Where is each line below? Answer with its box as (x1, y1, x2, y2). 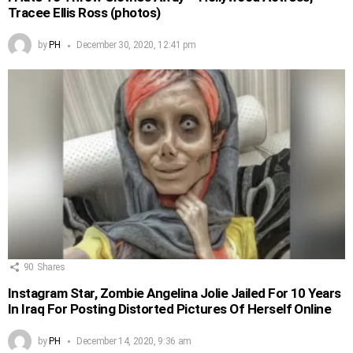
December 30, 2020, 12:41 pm (76, 39, 196, 51)
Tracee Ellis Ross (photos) (8, 5, 161, 21)
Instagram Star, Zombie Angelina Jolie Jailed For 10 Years (8, 285, 341, 302)
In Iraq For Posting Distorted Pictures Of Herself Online (8, 301, 332, 318)
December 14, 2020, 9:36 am (76, 336, 191, 347)
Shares (36, 262, 65, 273)
